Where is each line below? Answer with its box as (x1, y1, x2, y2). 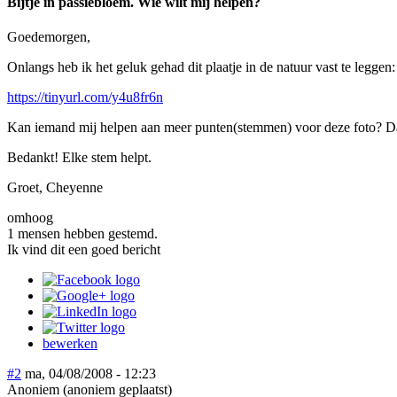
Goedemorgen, (7, 28, 90, 44)
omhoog (7, 209, 53, 225)
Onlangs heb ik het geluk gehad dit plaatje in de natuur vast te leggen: (7, 58, 395, 74)
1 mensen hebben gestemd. (7, 225, 158, 241)
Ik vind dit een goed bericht (7, 241, 160, 257)
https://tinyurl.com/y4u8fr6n (7, 89, 163, 105)
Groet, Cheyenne (7, 179, 103, 195)
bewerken (43, 335, 97, 351)
